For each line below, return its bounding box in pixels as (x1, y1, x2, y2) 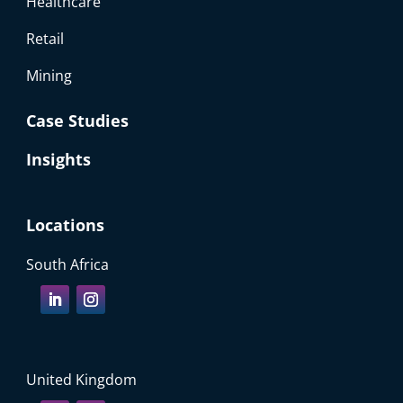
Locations (26, 214, 105, 237)
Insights (26, 148, 92, 171)
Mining (26, 66, 73, 86)
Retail (26, 29, 65, 49)
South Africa (26, 255, 110, 275)
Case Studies (26, 110, 130, 132)
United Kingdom (26, 370, 138, 390)
